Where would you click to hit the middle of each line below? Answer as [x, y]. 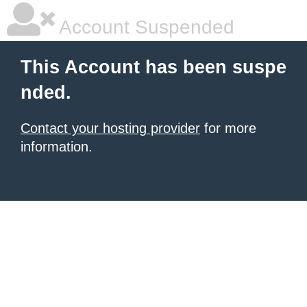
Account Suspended [145, 27]
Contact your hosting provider [110, 128]
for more [228, 128]
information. [57, 147]
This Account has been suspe [153, 67]
